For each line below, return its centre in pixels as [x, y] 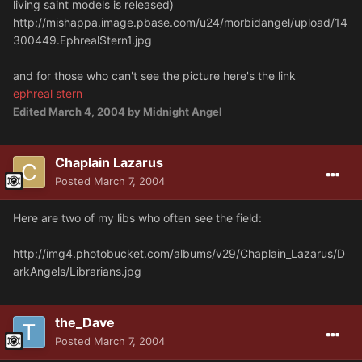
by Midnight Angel [174, 112]
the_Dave [85, 323]
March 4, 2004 [87, 112]
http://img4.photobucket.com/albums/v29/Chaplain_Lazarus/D [179, 254]
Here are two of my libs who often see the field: [137, 218]
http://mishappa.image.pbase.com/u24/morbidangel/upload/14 [180, 23]
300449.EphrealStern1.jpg [82, 40]
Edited [31, 112]
